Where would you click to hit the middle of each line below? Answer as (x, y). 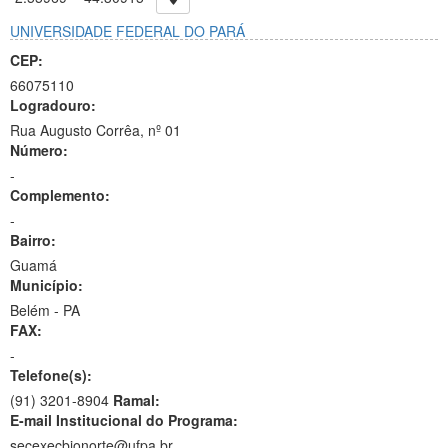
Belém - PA (45, 310)
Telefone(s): (51, 375)
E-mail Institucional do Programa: (124, 420)
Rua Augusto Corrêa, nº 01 (95, 130)
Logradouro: (53, 105)
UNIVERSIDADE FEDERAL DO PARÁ (127, 31)
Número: (39, 150)
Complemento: (60, 195)
